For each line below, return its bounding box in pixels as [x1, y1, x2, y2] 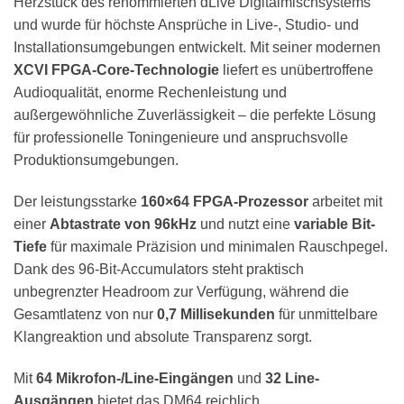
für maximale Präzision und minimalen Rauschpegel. [47, 238, 388, 254]
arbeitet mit [308, 193, 382, 209]
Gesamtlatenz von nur [14, 306, 157, 322]
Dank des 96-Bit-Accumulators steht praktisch [14, 261, 304, 277]
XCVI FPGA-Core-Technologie [14, 62, 219, 78]
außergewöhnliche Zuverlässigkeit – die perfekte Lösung [14, 107, 376, 124]
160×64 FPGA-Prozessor [141, 193, 308, 209]
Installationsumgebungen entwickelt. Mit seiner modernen [14, 40, 381, 56]
